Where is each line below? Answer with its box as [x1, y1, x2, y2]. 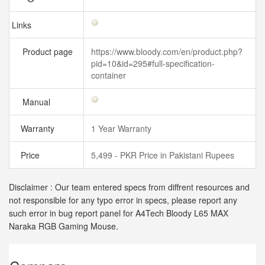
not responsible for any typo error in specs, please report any [9, 194, 237, 206]
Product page [20, 46, 73, 57]
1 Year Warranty [91, 122, 154, 134]
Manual [20, 96, 55, 108]
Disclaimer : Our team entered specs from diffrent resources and [9, 181, 250, 193]
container [91, 69, 126, 81]
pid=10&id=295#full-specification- [91, 57, 215, 69]
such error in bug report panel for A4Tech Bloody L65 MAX [9, 207, 228, 219]
